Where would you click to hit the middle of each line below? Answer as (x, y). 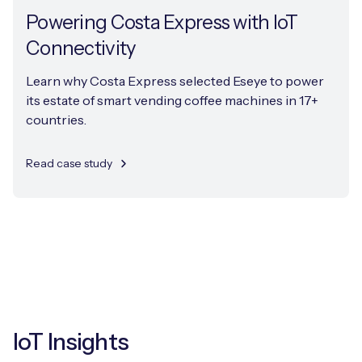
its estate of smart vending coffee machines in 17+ (172, 101)
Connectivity (81, 48)
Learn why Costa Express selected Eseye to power (175, 81)
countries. (56, 120)
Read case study (69, 164)
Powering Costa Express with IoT (162, 23)
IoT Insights (71, 342)
